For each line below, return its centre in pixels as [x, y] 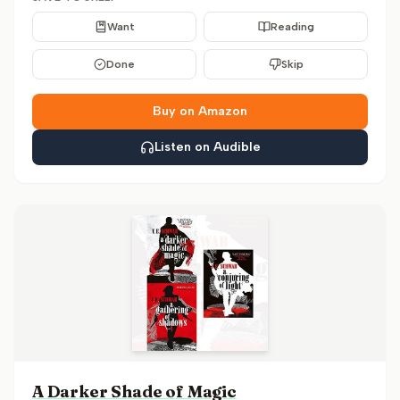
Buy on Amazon [200, 111]
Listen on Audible [207, 147]
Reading [292, 27]
